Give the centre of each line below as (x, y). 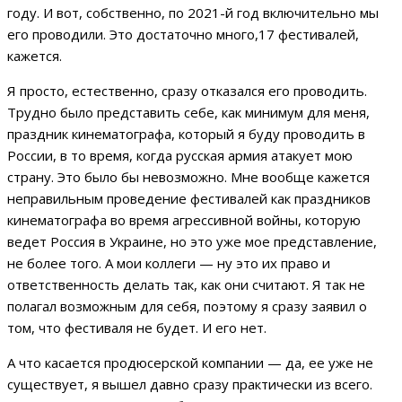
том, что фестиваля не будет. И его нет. (137, 328)
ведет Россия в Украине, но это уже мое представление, (192, 242)
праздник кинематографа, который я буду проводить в (186, 134)
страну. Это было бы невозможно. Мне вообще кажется (188, 177)
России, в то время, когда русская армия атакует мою (180, 156)
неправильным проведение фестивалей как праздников (189, 199)
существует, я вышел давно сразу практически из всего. (190, 385)
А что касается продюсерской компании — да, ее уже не (190, 363)
